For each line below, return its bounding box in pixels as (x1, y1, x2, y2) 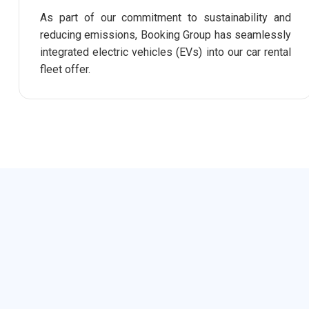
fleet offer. (40, 63, 90, 76)
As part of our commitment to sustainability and (40, 11, 291, 24)
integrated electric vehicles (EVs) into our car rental (40, 46, 291, 59)
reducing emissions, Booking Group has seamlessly (40, 28, 291, 41)
